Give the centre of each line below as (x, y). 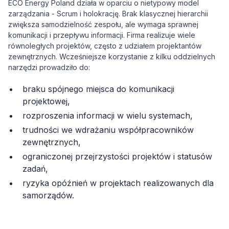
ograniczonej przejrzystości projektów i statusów (117, 156)
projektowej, (46, 101)
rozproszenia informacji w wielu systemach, (108, 116)
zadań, (35, 169)
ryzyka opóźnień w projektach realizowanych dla (118, 183)
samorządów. (48, 195)
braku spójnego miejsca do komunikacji (98, 89)
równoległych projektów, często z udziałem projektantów (105, 46)
